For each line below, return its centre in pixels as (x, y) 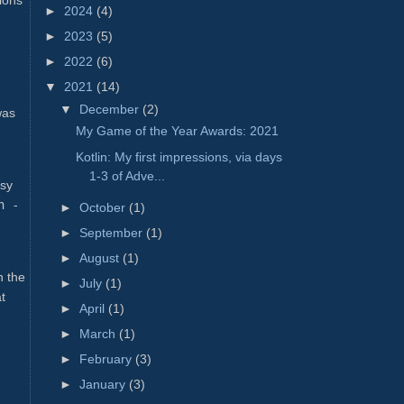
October (104, 207)
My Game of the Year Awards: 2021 (178, 131)
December (111, 109)
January (104, 385)
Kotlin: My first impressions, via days (179, 156)
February (107, 359)
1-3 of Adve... (128, 175)
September (113, 232)
